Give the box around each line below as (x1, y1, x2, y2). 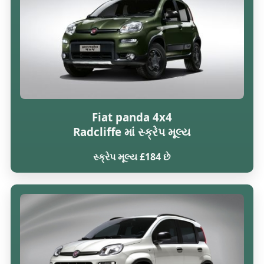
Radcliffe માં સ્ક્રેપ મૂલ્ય (72, 124, 191, 140)
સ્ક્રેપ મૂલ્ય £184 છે (93, 150, 171, 164)
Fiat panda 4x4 (91, 110, 172, 125)
